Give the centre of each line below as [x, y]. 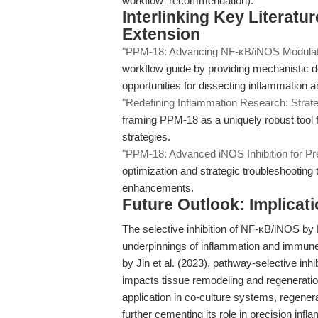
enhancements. [158, 188]
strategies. [146, 137]
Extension [161, 34]
